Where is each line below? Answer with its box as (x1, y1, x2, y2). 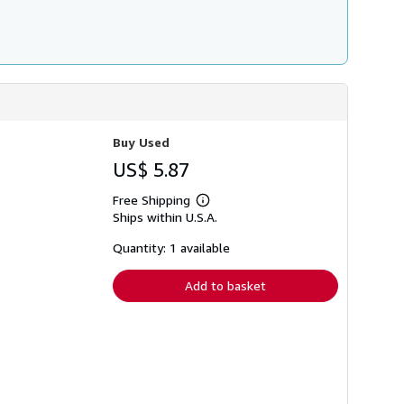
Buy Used (113, 134, 170, 151)
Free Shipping (113, 192, 190, 208)
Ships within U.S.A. (113, 209, 217, 225)
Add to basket (185, 278, 266, 294)
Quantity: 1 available (113, 240, 230, 256)
